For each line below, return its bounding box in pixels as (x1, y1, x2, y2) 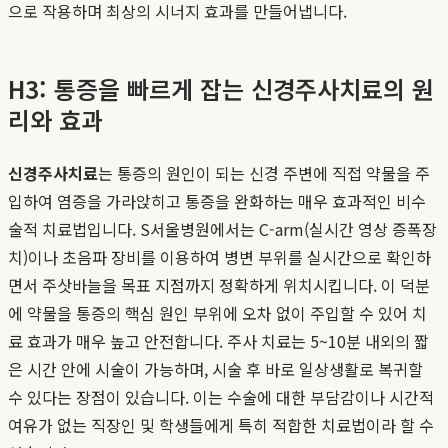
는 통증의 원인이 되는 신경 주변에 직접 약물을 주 (98, 160, 430, 185)
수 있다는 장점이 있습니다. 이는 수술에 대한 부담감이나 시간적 (8, 384, 434, 409)
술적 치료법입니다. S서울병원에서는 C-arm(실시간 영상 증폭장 (8, 216, 437, 241)
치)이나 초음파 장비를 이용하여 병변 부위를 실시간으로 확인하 (8, 244, 431, 269)
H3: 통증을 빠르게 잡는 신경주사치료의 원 (8, 70, 434, 106)
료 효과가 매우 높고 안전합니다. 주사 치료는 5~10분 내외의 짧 (8, 328, 429, 353)
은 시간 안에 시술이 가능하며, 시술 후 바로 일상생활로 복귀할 (8, 356, 423, 381)
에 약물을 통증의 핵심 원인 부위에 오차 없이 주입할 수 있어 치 (8, 300, 427, 325)
